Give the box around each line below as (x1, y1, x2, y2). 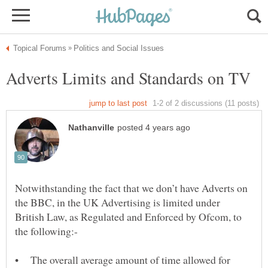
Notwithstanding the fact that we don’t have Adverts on (15, 181, 248, 196)
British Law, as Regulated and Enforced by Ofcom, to (15, 209, 242, 224)
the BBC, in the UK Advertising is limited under (15, 195, 220, 210)
